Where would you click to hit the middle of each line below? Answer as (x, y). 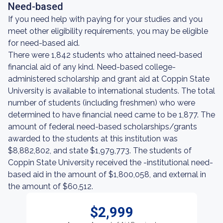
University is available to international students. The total (111, 91)
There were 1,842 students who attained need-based (105, 55)
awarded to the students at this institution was (93, 139)
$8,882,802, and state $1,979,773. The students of (100, 151)
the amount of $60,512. (51, 186)
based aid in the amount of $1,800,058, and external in (107, 174)
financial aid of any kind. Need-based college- (92, 67)
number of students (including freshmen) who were (102, 103)
